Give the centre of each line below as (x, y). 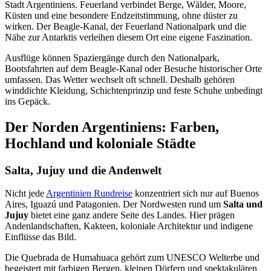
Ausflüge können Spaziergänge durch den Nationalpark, (112, 57)
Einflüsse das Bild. (41, 237)
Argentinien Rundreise (89, 194)
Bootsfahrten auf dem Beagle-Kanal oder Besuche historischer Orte (133, 68)
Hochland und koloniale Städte (100, 143)
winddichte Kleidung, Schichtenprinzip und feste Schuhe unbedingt (134, 90)
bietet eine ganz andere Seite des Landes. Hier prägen (132, 215)
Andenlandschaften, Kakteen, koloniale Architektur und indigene (129, 226)
